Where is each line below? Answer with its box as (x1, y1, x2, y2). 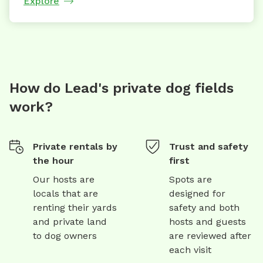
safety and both (169, 202, 240, 214)
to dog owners (33, 230, 97, 242)
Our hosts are (33, 174, 95, 186)
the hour (33, 155, 74, 167)
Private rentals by (33, 141, 117, 153)
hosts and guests (169, 216, 246, 228)
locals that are (33, 188, 98, 200)
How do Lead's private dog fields (9, 80, 234, 97)
